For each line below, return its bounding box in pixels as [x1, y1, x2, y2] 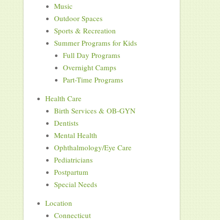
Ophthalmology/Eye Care [54, 142, 132, 153]
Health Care [45, 93, 82, 104]
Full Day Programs [62, 50, 120, 60]
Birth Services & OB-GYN [54, 106, 136, 116]
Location [45, 198, 72, 208]
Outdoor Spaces [54, 13, 103, 24]
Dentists [54, 118, 79, 128]
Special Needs [54, 179, 97, 190]
